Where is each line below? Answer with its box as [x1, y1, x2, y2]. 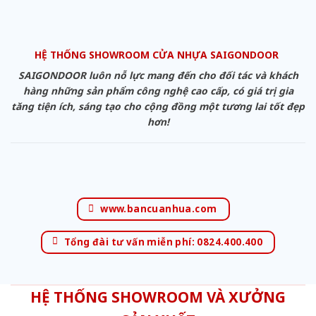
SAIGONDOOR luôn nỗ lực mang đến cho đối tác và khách [18, 68, 298, 83]
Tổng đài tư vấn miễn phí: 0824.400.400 [63, 235, 263, 248]
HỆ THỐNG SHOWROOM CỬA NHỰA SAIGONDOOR [35, 48, 281, 62]
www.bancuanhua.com [100, 202, 217, 215]
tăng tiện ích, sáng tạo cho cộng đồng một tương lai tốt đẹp [11, 99, 305, 114]
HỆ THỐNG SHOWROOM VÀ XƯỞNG [30, 287, 286, 308]
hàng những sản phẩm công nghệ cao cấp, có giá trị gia [23, 84, 293, 98]
